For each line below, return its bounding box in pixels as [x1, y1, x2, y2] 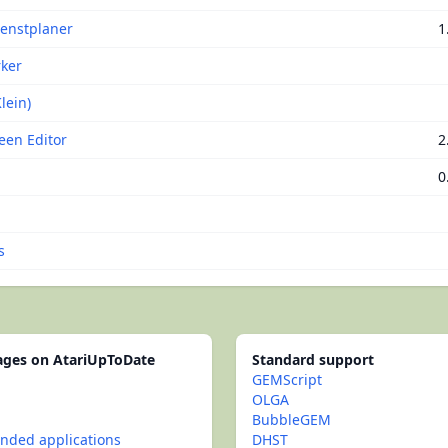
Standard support [252, 350, 374, 369]
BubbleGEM [252, 410, 331, 429]
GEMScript [252, 370, 322, 389]
